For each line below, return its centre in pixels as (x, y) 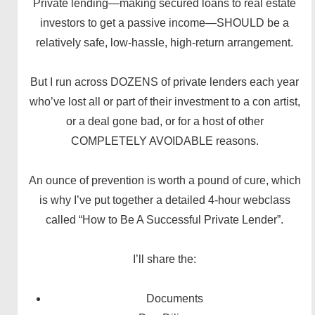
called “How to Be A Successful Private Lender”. (165, 220)
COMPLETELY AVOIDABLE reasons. (165, 141)
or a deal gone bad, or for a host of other (165, 122)
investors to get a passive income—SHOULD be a (165, 23)
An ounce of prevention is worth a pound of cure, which (165, 181)
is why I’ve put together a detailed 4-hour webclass (165, 200)
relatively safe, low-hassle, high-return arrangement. (165, 43)
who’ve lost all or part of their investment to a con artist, (165, 102)
